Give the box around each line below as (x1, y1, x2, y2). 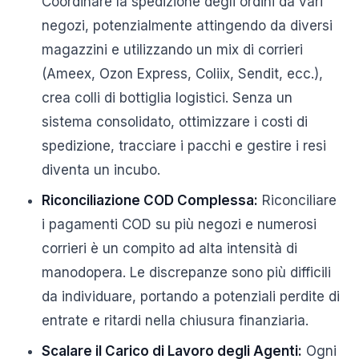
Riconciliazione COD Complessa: (42, 192, 258, 208)
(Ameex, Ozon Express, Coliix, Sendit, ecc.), (42, 66, 323, 82)
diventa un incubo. (42, 162, 160, 178)
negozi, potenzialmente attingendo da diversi (42, 18, 333, 34)
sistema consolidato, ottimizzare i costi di (42, 114, 308, 130)
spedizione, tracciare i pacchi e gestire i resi (42, 138, 326, 154)
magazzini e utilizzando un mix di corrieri (42, 42, 303, 58)
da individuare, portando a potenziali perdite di (42, 288, 340, 305)
